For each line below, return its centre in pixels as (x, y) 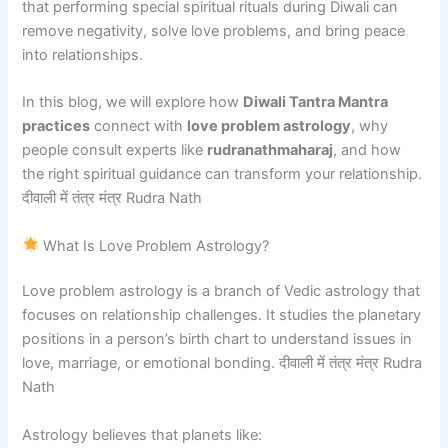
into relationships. (83, 54)
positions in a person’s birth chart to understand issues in (217, 339)
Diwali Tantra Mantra (316, 102)
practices (56, 126)
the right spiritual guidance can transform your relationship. (222, 174)
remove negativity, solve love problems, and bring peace (214, 30)
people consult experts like (115, 150)
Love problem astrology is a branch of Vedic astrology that (221, 291)
